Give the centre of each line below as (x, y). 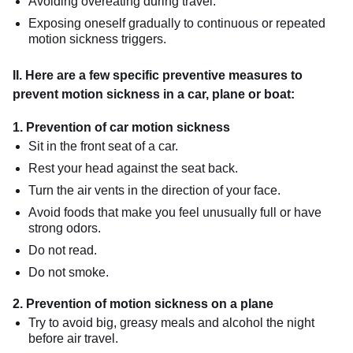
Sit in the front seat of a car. (103, 146)
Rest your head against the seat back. (133, 168)
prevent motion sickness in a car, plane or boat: (154, 94)
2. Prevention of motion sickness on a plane (143, 303)
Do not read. (63, 250)
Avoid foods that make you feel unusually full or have (175, 212)
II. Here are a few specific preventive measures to (158, 75)
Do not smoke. (69, 272)
